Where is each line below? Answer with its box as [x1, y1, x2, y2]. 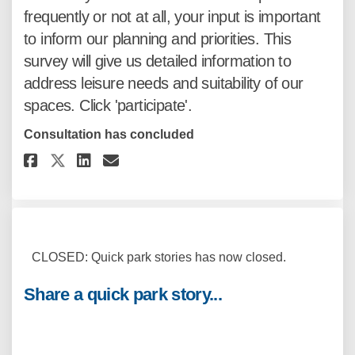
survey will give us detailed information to [24, 52, 292, 70]
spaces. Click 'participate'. [24, 96, 193, 114]
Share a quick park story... [24, 284, 223, 304]
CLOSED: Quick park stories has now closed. [32, 250, 286, 264]
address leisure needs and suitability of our [24, 74, 303, 92]
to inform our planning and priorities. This [24, 29, 292, 48]
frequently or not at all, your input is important [24, 7, 321, 25]
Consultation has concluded [24, 127, 194, 141]
